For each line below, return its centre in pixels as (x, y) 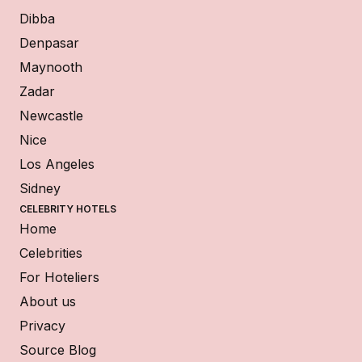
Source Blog (58, 349)
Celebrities (51, 253)
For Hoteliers (59, 277)
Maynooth (51, 67)
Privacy (42, 325)
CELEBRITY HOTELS (68, 208)
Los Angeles (57, 164)
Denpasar (49, 42)
